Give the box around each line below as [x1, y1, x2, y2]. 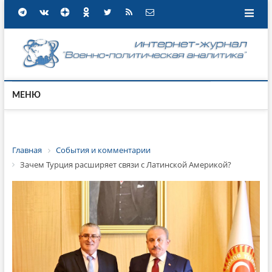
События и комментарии [55, 144, 151, 155]
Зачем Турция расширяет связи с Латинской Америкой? [19, 158, 231, 170]
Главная [12, 144, 42, 155]
